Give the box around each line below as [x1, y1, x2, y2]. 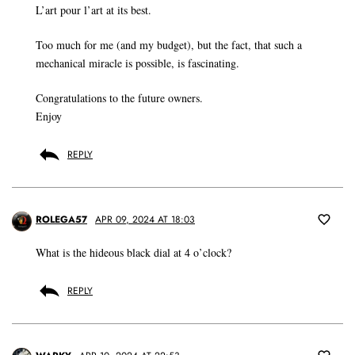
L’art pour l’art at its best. [36, 2, 151, 18]
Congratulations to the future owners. [36, 90, 203, 106]
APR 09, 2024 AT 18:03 [95, 212, 195, 227]
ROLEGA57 [36, 212, 87, 227]
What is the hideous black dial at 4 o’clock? [36, 245, 231, 261]
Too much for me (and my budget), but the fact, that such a [36, 37, 302, 53]
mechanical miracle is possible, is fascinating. [36, 55, 239, 71]
